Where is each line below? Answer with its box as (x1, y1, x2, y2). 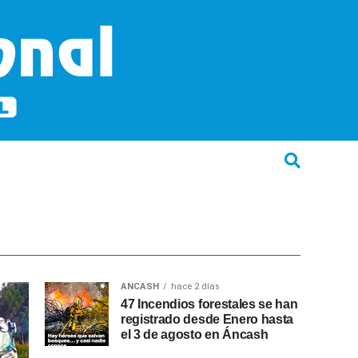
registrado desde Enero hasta (121, 312, 294, 327)
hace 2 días (171, 281, 220, 292)
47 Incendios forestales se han (121, 297, 298, 312)
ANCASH (121, 281, 159, 292)
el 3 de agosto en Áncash (121, 328, 268, 342)
